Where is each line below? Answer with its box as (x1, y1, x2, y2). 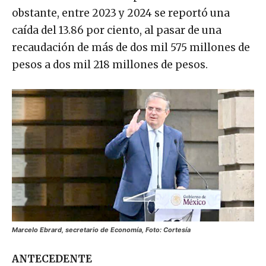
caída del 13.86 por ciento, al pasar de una (12, 24, 221, 37)
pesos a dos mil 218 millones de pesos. (12, 58, 208, 72)
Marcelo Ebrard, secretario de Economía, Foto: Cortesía (12, 225, 191, 234)
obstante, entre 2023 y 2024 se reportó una (12, 7, 230, 20)
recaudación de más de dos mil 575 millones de (12, 41, 250, 55)
